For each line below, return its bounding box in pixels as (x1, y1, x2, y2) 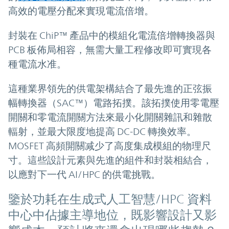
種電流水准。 (8, 58, 66, 70)
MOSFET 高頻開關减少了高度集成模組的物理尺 (8, 140, 211, 151)
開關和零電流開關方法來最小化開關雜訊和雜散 (8, 111, 212, 123)
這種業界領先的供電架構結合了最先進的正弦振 (8, 82, 212, 94)
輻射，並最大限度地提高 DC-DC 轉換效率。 (8, 125, 196, 137)
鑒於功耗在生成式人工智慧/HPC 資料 (8, 192, 212, 207)
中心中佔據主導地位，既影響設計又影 (8, 208, 217, 222)
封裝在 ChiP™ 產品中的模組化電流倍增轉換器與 (8, 29, 215, 41)
